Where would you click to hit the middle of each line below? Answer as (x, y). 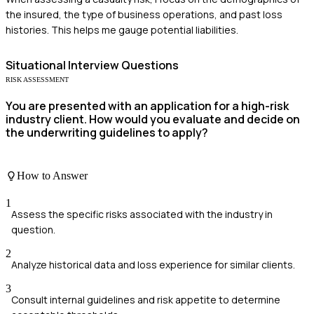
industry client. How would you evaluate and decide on (153, 120)
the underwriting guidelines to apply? (107, 133)
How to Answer (52, 176)
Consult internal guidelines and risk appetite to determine (146, 300)
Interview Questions (122, 66)
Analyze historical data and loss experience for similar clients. (153, 265)
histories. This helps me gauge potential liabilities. (122, 30)
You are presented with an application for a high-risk (147, 106)
